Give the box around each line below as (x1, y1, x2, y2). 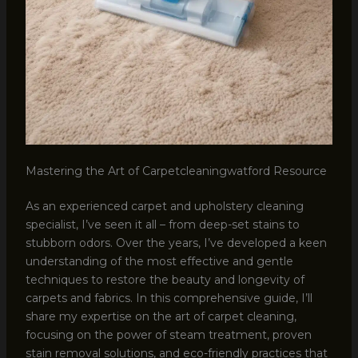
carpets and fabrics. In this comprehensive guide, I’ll (25, 291, 312, 306)
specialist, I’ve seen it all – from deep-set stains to (25, 217, 300, 233)
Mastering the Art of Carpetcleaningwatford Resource (25, 164, 327, 179)
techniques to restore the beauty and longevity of (25, 272, 304, 288)
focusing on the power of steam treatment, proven (25, 328, 312, 343)
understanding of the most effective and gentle (25, 254, 293, 269)
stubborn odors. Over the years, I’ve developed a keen (25, 236, 327, 251)
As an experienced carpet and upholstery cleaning (25, 199, 304, 214)
